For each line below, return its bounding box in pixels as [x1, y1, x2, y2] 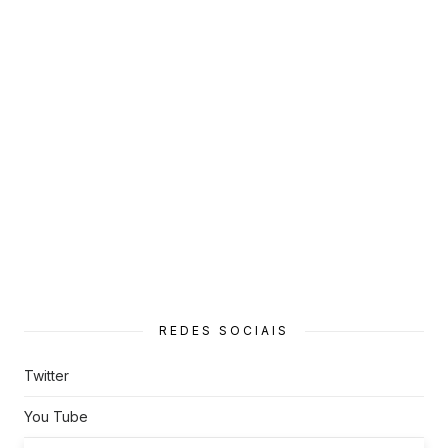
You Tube [24, 407, 88, 425]
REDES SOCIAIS [159, 322, 289, 338]
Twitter [24, 366, 69, 384]
